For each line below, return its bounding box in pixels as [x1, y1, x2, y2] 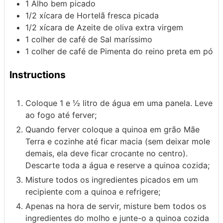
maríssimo [114, 34, 152, 44]
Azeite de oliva [77, 22, 133, 32]
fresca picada [108, 10, 159, 20]
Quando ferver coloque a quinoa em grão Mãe [25, 124, 200, 135]
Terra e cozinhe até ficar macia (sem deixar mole [25, 136, 210, 147]
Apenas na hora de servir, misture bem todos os [25, 201, 206, 212]
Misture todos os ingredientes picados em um [25, 175, 198, 185]
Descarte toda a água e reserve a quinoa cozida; [25, 160, 210, 171]
